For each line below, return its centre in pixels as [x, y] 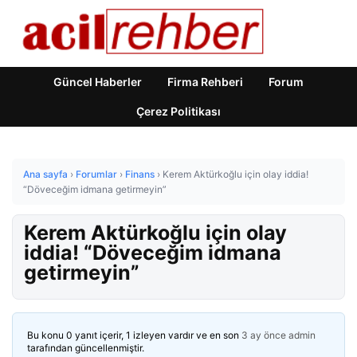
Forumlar [96, 174]
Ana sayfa [45, 174]
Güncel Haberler [98, 82]
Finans [140, 174]
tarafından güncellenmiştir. [86, 348]
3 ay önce [264, 335]
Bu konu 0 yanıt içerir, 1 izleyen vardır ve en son [134, 335]
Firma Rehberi [205, 82]
